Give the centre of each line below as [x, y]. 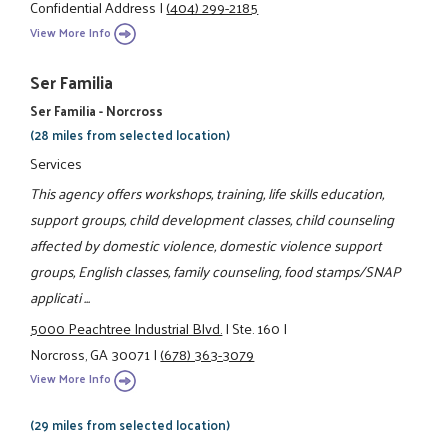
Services [56, 162]
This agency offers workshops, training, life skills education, [207, 193]
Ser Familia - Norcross [97, 110]
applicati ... [60, 297]
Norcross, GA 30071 [90, 353]
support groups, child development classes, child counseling [212, 219]
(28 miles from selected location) [130, 134]
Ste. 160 [256, 327]
